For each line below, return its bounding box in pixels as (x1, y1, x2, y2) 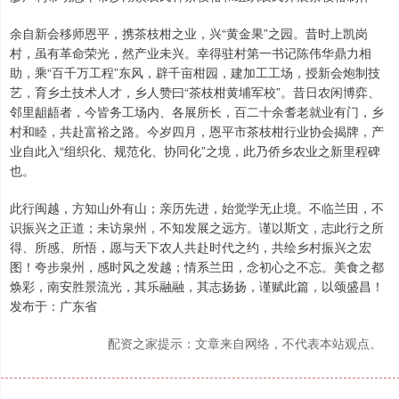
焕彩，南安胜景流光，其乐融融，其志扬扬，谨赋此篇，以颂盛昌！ (10, 277, 384, 296)
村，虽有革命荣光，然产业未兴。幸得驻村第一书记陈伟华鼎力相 (10, 44, 371, 62)
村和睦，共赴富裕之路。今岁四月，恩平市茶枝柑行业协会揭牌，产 (10, 122, 384, 141)
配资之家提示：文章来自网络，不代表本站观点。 (108, 334, 382, 353)
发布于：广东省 (10, 297, 97, 315)
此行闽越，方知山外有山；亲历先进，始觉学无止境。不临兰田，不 (10, 199, 384, 217)
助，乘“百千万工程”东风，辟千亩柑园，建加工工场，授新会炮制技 (10, 63, 380, 82)
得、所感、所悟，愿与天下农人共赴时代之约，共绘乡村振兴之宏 (10, 238, 371, 256)
